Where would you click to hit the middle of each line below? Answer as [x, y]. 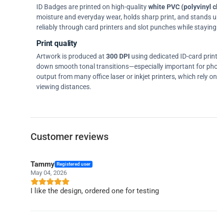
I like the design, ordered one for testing [95, 191]
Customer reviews [70, 137]
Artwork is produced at [71, 56]
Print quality [57, 44]
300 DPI [118, 56]
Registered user [74, 164]
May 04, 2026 [49, 172]
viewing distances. [64, 86]
